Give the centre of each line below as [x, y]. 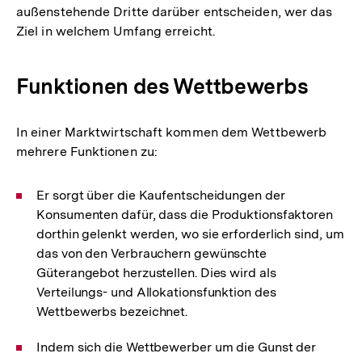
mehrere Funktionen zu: [87, 152]
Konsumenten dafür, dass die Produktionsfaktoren [185, 215]
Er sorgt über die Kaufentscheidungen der [161, 196]
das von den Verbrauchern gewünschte [152, 254]
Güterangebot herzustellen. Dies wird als [156, 273]
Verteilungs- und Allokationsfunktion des [156, 293]
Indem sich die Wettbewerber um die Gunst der [177, 347]
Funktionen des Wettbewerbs [162, 86]
